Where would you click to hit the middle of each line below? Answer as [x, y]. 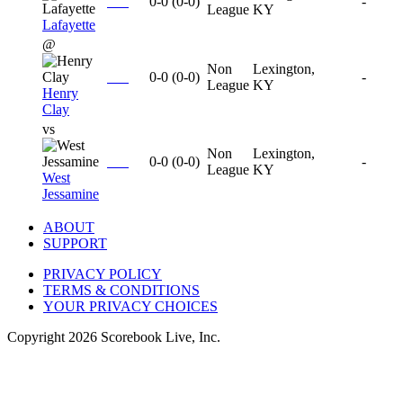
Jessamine [71, 194]
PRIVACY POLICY [103, 274]
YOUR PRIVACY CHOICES [130, 307]
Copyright [38, 337]
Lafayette [69, 25]
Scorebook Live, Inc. [159, 337]
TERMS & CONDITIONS [121, 291]
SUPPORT [75, 244]
